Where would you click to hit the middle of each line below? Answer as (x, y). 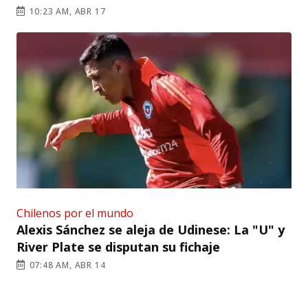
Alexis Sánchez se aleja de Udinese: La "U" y (151, 229)
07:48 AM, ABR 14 (66, 265)
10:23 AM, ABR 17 (66, 11)
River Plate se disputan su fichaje (118, 246)
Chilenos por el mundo (75, 213)
